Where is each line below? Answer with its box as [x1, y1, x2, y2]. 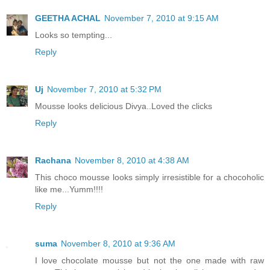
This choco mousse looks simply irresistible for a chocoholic [35, 172, 264, 183]
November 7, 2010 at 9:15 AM [104, 13, 219, 24]
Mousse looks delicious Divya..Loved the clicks [35, 101, 212, 111]
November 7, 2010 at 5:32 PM [47, 84, 162, 95]
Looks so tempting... [35, 30, 112, 40]
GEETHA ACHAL [35, 13, 101, 24]
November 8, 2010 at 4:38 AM [75, 155, 189, 166]
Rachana [35, 155, 71, 166]
